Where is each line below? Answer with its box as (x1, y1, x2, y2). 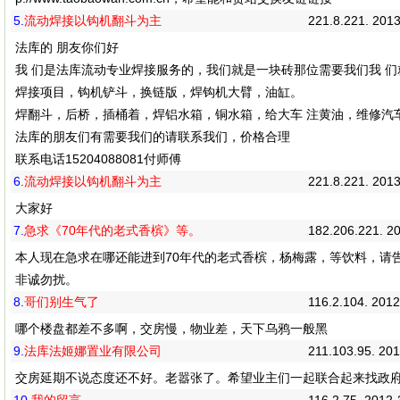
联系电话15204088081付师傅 (15, 152, 181, 166)
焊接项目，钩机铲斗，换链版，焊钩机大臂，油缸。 (15, 85, 303, 99)
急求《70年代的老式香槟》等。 (24, 223, 201, 237)
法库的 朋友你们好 (15, 40, 122, 54)
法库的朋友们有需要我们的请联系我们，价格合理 (15, 129, 290, 144)
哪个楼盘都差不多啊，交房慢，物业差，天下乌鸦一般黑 (15, 321, 328, 336)
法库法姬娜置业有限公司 (24, 344, 162, 358)
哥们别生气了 (24, 295, 99, 309)
